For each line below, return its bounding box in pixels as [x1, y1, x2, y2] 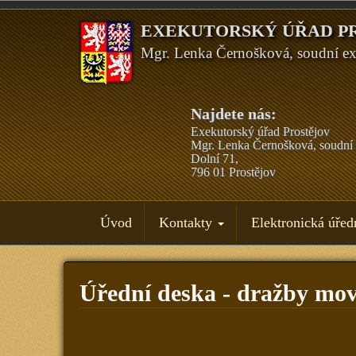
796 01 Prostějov [190, 165, 276, 179]
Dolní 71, [190, 152, 238, 165]
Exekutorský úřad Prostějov [190, 125, 330, 138]
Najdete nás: [190, 105, 277, 122]
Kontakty [159, 215, 217, 230]
